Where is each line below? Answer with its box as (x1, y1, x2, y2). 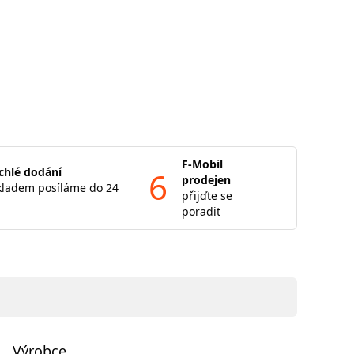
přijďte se (181, 188, 232, 203)
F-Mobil (181, 156, 223, 171)
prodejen (181, 172, 231, 187)
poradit (181, 204, 220, 219)
